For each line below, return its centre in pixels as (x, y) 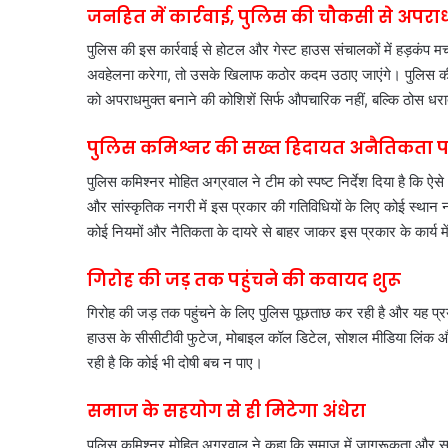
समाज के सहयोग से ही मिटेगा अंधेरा (226, 411)
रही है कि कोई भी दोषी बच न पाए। (175, 363)
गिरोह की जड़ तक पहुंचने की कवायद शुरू (244, 279)
